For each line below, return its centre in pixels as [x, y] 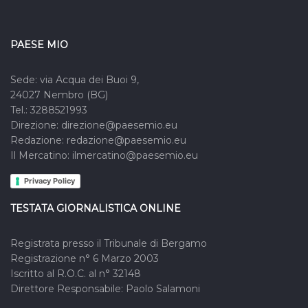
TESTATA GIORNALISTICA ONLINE [96, 209]
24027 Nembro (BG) [59, 95]
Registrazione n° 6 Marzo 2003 [85, 259]
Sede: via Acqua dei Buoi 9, [75, 80]
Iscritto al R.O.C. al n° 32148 [76, 274]
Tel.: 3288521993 [49, 110]
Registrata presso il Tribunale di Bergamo [109, 244]
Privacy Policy [49, 181]
